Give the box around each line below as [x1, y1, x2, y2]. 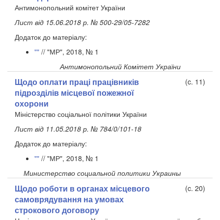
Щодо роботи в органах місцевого [15, 183, 150, 194]
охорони [15, 98, 49, 110]
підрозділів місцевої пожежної [15, 87, 134, 99]
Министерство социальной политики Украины [24, 168, 181, 178]
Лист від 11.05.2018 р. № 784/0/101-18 [15, 124, 141, 134]
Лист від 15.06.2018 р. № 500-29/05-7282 [15, 17, 150, 27]
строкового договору [15, 204, 99, 216]
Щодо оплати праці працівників [15, 76, 139, 88]
